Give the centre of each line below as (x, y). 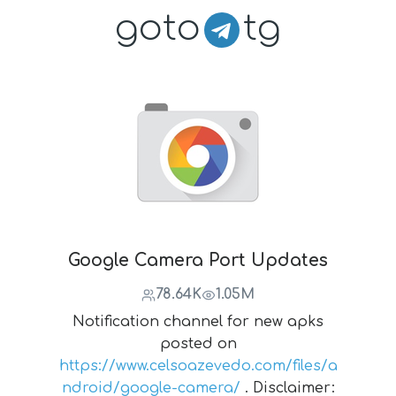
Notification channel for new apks (198, 322)
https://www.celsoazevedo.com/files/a (198, 366)
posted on (198, 344)
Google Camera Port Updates (198, 260)
